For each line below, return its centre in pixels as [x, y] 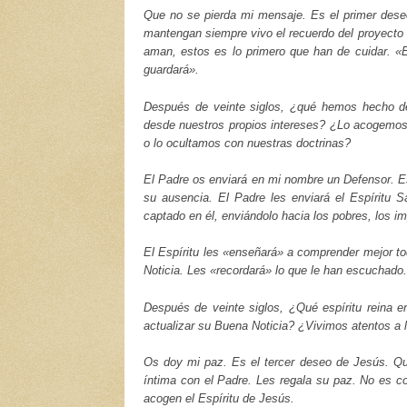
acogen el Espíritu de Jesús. [219, 398]
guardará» [169, 70]
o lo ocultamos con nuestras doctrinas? [247, 143]
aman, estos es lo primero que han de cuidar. [269, 52]
